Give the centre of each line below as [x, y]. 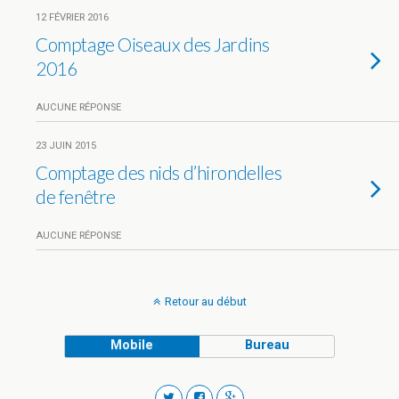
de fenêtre [76, 196]
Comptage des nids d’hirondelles [159, 172]
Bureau [267, 345]
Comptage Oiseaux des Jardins [153, 44]
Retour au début [205, 301]
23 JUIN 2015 [66, 146]
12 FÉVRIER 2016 [72, 17]
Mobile [132, 345]
